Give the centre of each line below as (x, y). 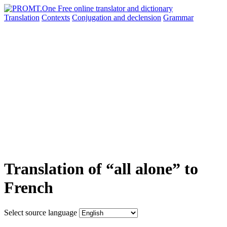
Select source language (41, 212)
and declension (137, 17)
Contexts (56, 17)
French (29, 188)
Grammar (178, 17)
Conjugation (93, 17)
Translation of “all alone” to (101, 169)
